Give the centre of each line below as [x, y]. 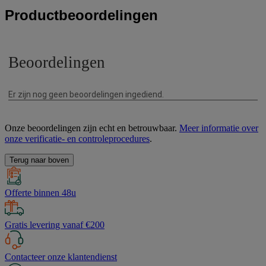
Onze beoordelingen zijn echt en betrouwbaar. [92, 128]
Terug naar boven [39, 160]
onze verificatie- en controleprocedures [77, 139]
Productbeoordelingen [81, 15]
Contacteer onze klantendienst [61, 257]
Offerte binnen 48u [40, 193]
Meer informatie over [219, 128]
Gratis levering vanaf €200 [55, 225]
